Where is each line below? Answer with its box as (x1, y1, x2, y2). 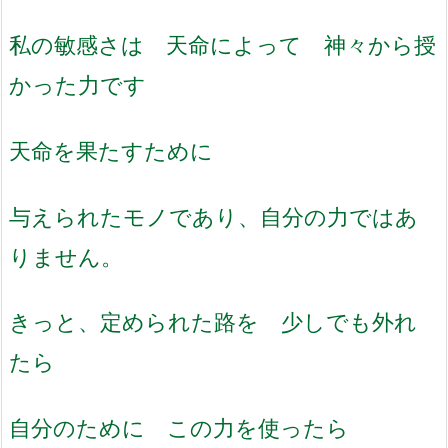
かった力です (9, 71, 146, 99)
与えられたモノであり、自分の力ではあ (9, 202, 418, 230)
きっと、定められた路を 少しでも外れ (9, 308, 417, 336)
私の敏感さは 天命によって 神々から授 (9, 31, 436, 59)
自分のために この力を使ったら (9, 413, 349, 441)
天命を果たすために (9, 136, 213, 164)
